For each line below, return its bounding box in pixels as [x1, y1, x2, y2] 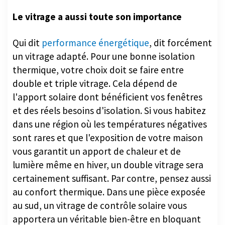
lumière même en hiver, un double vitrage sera [13, 158, 203, 171]
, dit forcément [149, 36, 212, 49]
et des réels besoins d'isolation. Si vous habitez [13, 104, 206, 117]
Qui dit [13, 36, 42, 49]
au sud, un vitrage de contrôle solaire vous [13, 199, 187, 211]
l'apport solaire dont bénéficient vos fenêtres [13, 90, 202, 103]
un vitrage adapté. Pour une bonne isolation [13, 50, 195, 62]
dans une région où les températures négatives [13, 118, 207, 130]
